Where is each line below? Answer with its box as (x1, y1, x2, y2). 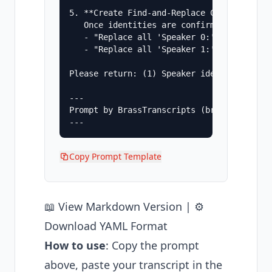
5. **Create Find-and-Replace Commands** (69, 8, 259, 18)
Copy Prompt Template (69, 151, 161, 162)
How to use (44, 238, 106, 253)
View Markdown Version (58, 199, 182, 214)
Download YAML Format (44, 219, 168, 233)
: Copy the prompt (106, 238, 199, 253)
